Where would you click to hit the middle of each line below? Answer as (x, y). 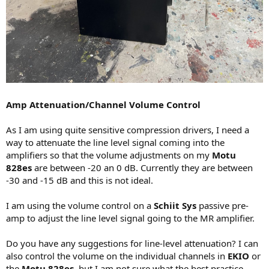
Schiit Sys (176, 205)
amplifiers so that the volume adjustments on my (109, 155)
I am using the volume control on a (80, 205)
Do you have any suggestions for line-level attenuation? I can (132, 243)
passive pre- (224, 205)
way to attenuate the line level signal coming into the (115, 142)
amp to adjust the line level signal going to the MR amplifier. (130, 218)
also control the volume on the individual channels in (117, 255)
